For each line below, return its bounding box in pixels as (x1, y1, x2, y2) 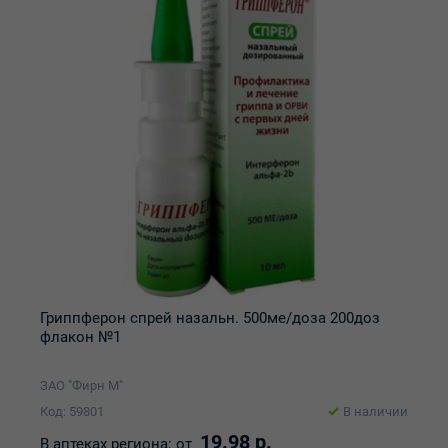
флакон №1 (40, 328, 121, 347)
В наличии (343, 404, 408, 420)
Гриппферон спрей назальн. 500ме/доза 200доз (40, 309, 380, 328)
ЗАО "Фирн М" (40, 378, 123, 394)
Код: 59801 (40, 404, 104, 420)
